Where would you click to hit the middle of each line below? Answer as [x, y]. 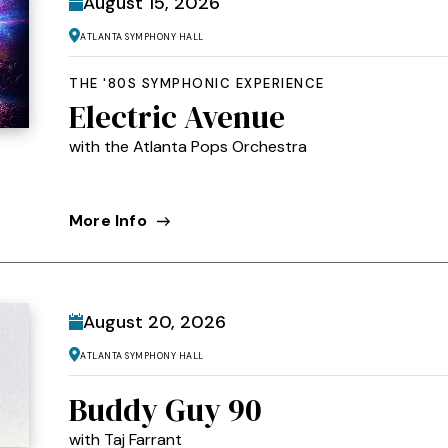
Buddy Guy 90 [165, 409]
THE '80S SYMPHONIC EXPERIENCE [197, 83]
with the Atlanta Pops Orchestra [188, 146]
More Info [108, 220]
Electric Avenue [177, 116]
